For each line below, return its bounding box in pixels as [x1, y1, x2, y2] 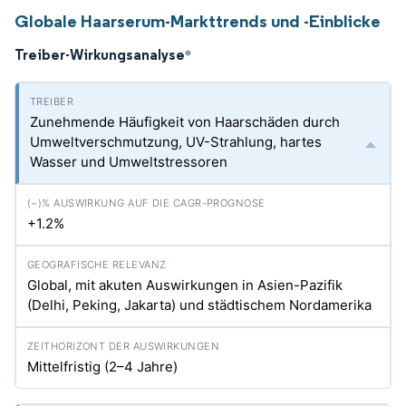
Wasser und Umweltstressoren [30, 153, 227, 170]
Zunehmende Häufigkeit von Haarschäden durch [30, 113, 340, 130]
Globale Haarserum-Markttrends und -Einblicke [14, 10, 381, 32]
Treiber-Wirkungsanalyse [14, 45, 185, 63]
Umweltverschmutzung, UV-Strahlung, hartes [30, 133, 322, 150]
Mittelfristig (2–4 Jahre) [27, 358, 178, 375]
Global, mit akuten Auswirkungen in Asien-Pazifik [27, 276, 343, 294]
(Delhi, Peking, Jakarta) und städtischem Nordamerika [27, 296, 372, 314]
